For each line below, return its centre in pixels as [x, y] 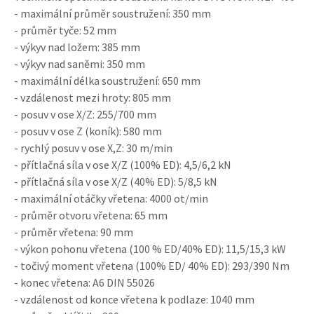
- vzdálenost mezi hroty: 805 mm [93, 97]
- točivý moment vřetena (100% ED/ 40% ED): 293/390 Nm [152, 266]
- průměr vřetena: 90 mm [74, 232]
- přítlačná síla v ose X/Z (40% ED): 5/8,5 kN [116, 182]
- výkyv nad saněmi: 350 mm [80, 64]
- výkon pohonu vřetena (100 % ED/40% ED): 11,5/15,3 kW [150, 249]
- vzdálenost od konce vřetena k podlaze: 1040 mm [134, 299]
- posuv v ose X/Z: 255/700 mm [85, 114]
